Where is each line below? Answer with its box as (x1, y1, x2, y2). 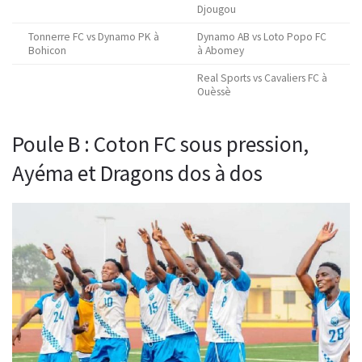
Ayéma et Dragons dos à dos (12, 158, 263, 187)
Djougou (197, 2, 236, 16)
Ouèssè (197, 84, 231, 99)
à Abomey (197, 43, 244, 57)
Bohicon (28, 43, 66, 57)
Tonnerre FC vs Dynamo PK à (28, 29, 159, 44)
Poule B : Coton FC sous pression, (12, 129, 309, 158)
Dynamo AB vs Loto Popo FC (197, 29, 326, 44)
